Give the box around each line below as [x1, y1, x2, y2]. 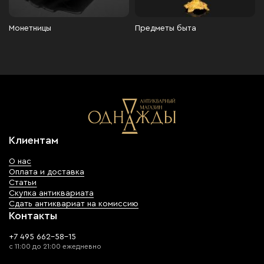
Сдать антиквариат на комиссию [9, 200, 138, 208]
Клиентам [9, 135, 58, 146]
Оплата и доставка [9, 168, 84, 176]
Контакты [9, 210, 57, 221]
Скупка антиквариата [9, 189, 94, 197]
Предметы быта [135, 24, 196, 32]
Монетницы [9, 24, 51, 32]
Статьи [9, 179, 37, 187]
